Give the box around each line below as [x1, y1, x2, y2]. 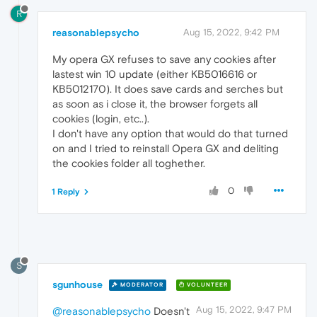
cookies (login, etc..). [52, 112, 149, 125]
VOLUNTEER [185, 282, 228, 289]
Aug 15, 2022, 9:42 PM [183, 26, 279, 38]
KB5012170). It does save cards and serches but [52, 82, 283, 95]
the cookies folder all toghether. [52, 156, 205, 169]
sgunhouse [52, 278, 103, 290]
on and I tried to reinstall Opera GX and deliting [52, 142, 279, 154]
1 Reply [52, 186, 80, 197]
